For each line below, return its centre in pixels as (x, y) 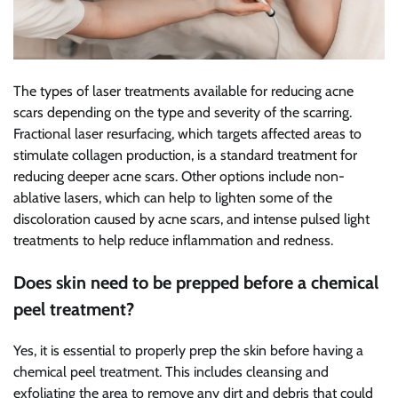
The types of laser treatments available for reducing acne (183, 91)
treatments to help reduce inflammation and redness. (173, 240)
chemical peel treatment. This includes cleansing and (171, 371)
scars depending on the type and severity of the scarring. (183, 112)
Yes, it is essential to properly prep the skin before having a (188, 350)
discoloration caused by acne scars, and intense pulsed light (191, 219)
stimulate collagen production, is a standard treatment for (185, 155)
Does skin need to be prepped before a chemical (196, 282)
